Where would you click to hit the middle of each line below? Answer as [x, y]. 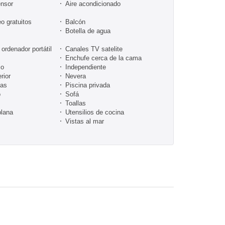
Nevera [76, 76]
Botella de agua [88, 31]
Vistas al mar [85, 121]
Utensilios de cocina [95, 112]
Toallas [76, 103]
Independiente [86, 67]
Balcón [75, 22]
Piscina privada [88, 85]
